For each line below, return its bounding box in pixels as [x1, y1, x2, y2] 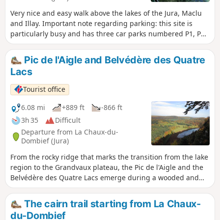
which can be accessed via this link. [10, 50, 127, 59]
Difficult [55, 115, 81, 125]
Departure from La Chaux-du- [21, 127, 118, 137]
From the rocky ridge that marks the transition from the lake [10, 152, 208, 162]
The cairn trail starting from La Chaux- [22, 197, 201, 210]
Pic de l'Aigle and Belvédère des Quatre [22, 54, 205, 66]
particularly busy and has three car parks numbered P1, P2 [10, 29, 205, 39]
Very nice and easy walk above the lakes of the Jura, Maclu [10, 8, 202, 18]
